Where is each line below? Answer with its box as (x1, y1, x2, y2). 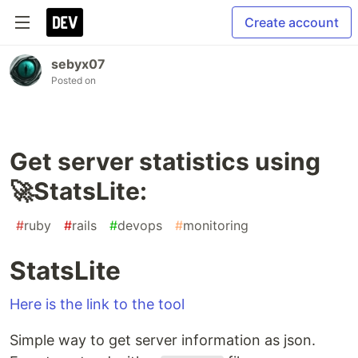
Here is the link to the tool (10, 296, 185, 312)
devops (117, 217, 162, 233)
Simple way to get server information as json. (10, 332, 316, 348)
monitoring (183, 217, 249, 233)
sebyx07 (51, 56, 105, 72)
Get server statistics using (10, 147, 320, 176)
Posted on (51, 74, 96, 86)
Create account (245, 14, 339, 30)
